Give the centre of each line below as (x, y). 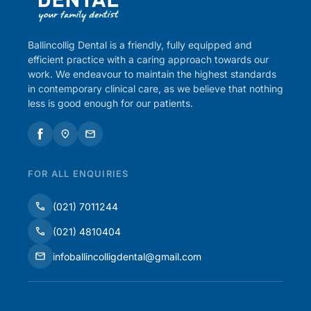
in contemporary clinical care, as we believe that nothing (155, 89)
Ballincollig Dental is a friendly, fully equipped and (140, 45)
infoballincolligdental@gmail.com (127, 256)
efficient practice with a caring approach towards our (148, 59)
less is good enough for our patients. (110, 103)
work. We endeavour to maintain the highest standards (152, 74)
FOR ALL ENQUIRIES (78, 174)
